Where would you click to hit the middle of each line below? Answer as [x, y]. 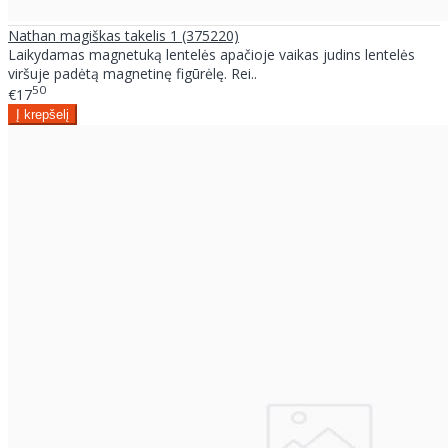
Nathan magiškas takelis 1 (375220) [123, 35]
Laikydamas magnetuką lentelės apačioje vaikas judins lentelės [211, 54]
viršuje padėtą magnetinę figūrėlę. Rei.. [132, 73]
